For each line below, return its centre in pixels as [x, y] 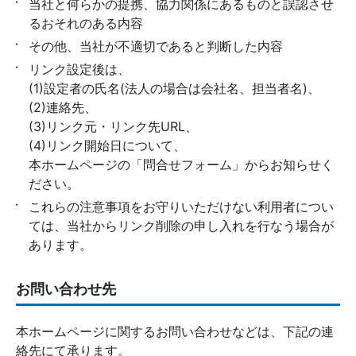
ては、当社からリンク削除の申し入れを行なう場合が [181, 226]
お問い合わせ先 [66, 289]
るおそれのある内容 [86, 23]
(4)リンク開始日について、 [107, 145]
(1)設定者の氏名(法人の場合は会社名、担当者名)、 [174, 88]
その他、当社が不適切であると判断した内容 [156, 46]
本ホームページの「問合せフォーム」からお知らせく [181, 164]
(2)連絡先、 [63, 107]
